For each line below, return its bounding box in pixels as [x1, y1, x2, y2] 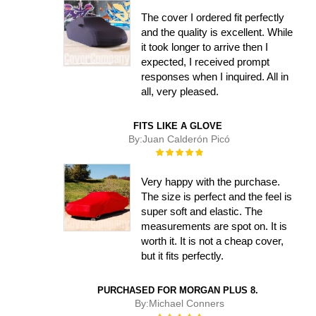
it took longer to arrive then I [141, 40, 269, 53]
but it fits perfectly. [141, 250, 224, 262]
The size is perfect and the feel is [141, 190, 293, 203]
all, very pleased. [141, 85, 219, 97]
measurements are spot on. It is [141, 220, 288, 233]
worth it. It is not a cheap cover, [141, 235, 284, 248]
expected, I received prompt [141, 55, 270, 68]
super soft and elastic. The [141, 205, 263, 218]
